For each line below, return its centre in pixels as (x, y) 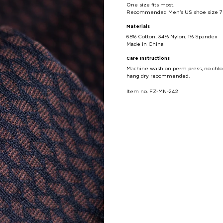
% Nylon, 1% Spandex (191, 37)
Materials (138, 27)
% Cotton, (145, 37)
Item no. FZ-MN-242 (152, 92)
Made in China (145, 45)
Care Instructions (148, 59)
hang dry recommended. (158, 76)
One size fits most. (150, 5)
